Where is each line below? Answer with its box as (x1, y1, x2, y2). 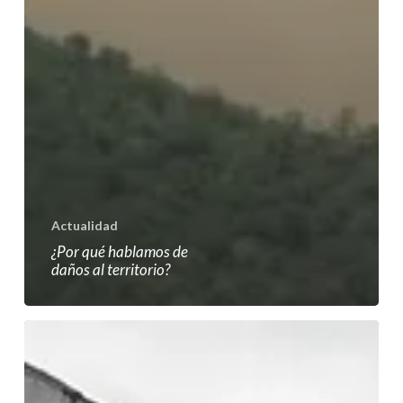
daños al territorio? (50, 259, 170, 279)
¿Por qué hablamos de (50, 241, 188, 261)
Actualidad (50, 217, 118, 233)
